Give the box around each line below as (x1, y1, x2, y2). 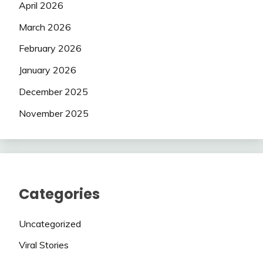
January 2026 (19, 64, 76, 76)
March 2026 (19, 21, 71, 33)
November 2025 (19, 107, 89, 119)
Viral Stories (19, 239, 69, 251)
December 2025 (19, 85, 88, 97)
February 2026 (19, 42, 82, 55)
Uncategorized (19, 217, 81, 230)
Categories (19, 184, 100, 204)
